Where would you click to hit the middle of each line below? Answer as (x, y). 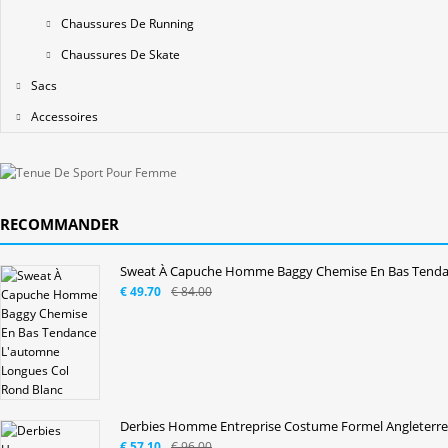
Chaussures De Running (127, 24)
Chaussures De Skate (120, 55)
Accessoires (64, 117)
